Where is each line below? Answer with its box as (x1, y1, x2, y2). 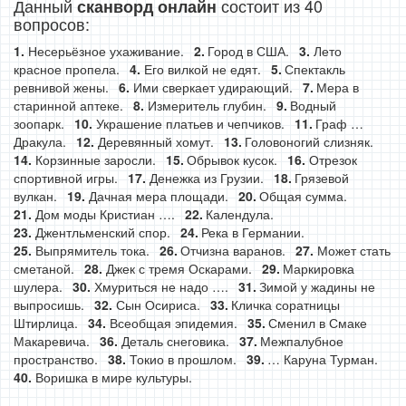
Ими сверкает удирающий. (132, 78, 293, 96)
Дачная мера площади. (88, 187, 228, 205)
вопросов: (14, 12, 90, 35)
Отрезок (308, 150, 357, 169)
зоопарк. (14, 114, 64, 132)
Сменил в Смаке (268, 314, 367, 332)
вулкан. (14, 187, 57, 205)
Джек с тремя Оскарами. (105, 259, 252, 277)
